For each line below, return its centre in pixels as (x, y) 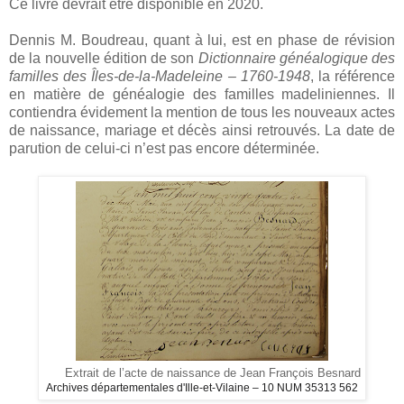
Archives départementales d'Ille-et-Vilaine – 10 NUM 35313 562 (202, 388)
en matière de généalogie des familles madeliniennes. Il (202, 95)
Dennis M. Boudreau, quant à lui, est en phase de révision (202, 41)
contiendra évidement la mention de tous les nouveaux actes (202, 113)
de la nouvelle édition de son (104, 59)
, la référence (353, 77)
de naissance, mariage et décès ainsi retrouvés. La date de (202, 131)
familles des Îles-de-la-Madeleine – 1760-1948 (160, 77)
